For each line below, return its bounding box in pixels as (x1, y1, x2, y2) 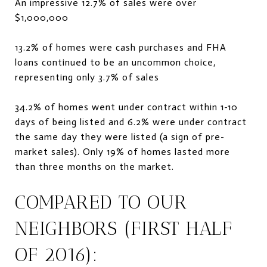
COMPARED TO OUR (15, 190, 187, 213)
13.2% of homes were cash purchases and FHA (15, 41, 226, 53)
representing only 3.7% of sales (15, 71, 159, 83)
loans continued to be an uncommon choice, (15, 56, 216, 68)
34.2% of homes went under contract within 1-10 (15, 101, 238, 113)
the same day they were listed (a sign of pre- (15, 131, 225, 142)
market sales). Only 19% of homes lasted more (15, 145, 230, 157)
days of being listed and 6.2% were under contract (15, 116, 247, 128)
